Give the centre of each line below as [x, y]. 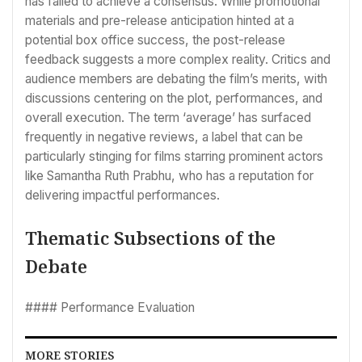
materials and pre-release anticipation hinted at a [160, 20]
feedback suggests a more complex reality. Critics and [178, 59]
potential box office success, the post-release [155, 40]
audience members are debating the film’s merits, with [176, 78]
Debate [56, 266]
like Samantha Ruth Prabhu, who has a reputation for [169, 175]
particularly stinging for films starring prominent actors [174, 156]
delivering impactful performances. [122, 195]
